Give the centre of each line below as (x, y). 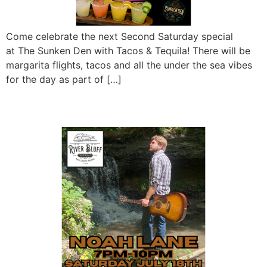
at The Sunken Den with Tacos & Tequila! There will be (128, 50)
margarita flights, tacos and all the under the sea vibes (129, 65)
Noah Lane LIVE (77, 106)
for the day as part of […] (64, 79)
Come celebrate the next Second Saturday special (119, 36)
